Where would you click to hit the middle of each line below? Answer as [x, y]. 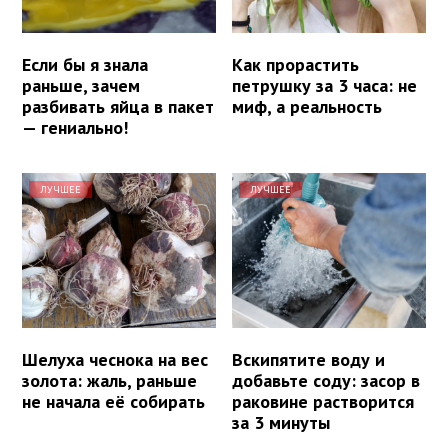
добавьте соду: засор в [326, 381]
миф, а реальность [307, 107]
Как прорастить [296, 65]
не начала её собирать [113, 402]
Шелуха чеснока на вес [115, 360]
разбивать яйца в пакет [118, 107]
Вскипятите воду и [309, 360]
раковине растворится [323, 402]
